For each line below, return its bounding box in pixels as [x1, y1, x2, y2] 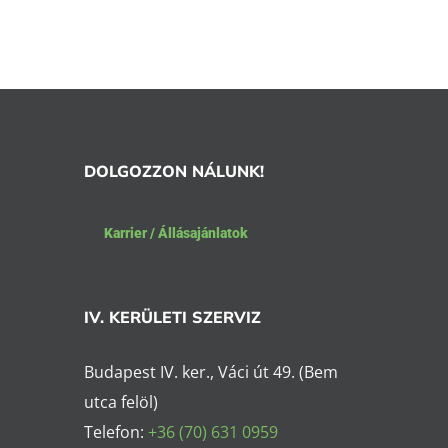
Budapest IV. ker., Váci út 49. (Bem [83, 361, 338, 384]
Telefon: [83, 421, 148, 444]
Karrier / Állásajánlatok [103, 225, 248, 242]
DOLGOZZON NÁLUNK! [83, 161, 264, 182]
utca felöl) [83, 391, 158, 414]
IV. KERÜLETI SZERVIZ [83, 307, 261, 328]
